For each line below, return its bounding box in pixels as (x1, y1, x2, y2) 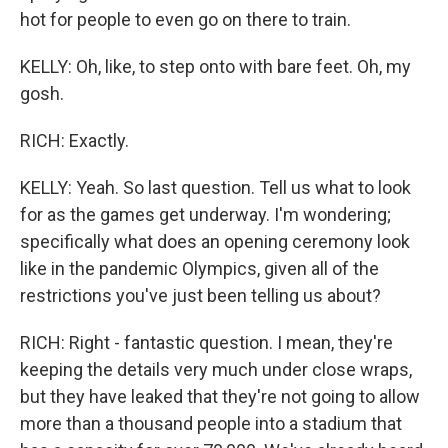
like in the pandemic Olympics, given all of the (20, 258, 379, 279)
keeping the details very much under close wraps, (20, 359, 412, 380)
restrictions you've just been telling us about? (20, 285, 381, 306)
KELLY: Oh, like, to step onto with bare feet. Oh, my (20, 56, 411, 77)
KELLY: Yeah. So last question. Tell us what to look (20, 177, 411, 198)
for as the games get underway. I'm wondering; (20, 204, 391, 225)
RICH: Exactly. (20, 130, 129, 151)
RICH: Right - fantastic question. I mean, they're (20, 332, 393, 353)
